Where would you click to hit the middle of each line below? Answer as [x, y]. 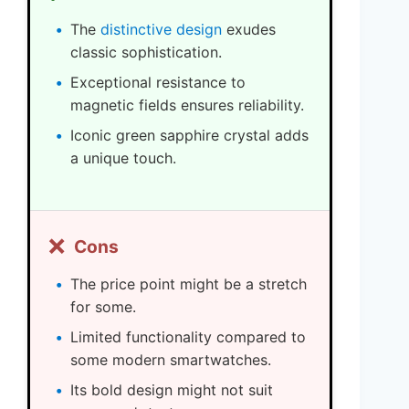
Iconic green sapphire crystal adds [189, 136]
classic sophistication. [146, 52]
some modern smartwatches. [171, 360]
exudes [249, 30]
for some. [103, 307]
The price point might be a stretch [189, 284]
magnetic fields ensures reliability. [187, 105]
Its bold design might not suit [172, 390]
